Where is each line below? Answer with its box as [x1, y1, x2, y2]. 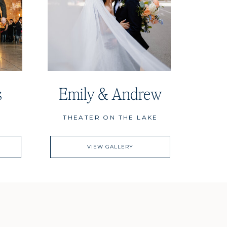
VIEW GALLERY [87, 143, 133, 150]
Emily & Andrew [58, 82, 162, 104]
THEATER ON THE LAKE [63, 113, 158, 121]
